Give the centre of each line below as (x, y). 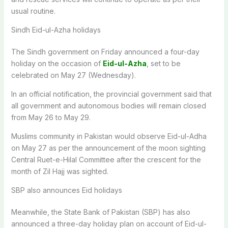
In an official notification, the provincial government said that (111, 94)
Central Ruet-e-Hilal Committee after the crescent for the (106, 159)
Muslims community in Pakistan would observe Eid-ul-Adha (109, 136)
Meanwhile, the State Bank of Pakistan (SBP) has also (101, 212)
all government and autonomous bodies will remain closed (108, 105)
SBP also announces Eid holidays (66, 190)
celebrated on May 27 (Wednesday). (73, 75)
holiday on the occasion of (57, 63)
